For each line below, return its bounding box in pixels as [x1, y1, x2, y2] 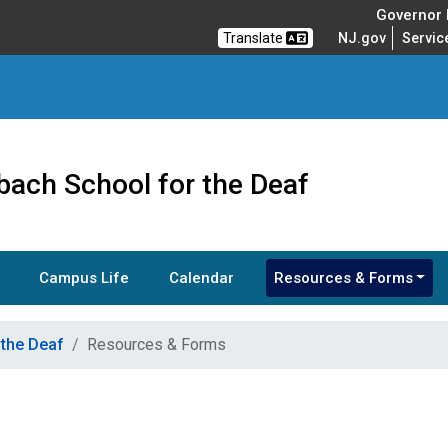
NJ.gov [338, 30, 387, 46]
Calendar [168, 269, 234, 287]
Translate [223, 30, 287, 46]
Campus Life [38, 269, 129, 287]
